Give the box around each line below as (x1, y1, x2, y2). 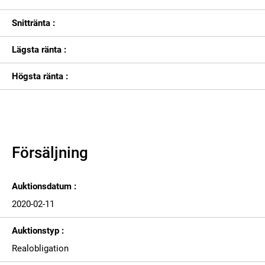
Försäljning (12, 144, 88, 161)
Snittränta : (12, 18, 55, 28)
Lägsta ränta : (12, 44, 66, 55)
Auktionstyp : (12, 225, 64, 236)
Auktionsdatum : (12, 181, 76, 192)
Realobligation (12, 243, 69, 254)
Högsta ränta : (12, 71, 68, 82)
